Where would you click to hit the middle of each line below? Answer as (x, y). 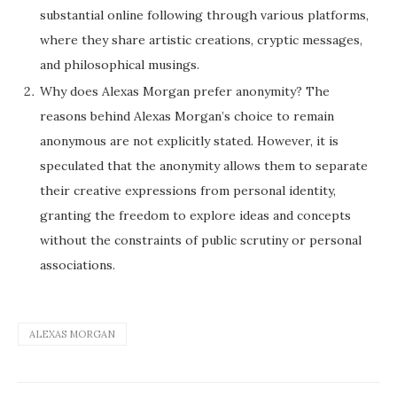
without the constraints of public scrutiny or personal (201, 241)
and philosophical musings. (120, 65)
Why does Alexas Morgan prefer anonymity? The (185, 92)
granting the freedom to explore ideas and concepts (195, 216)
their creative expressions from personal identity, (188, 191)
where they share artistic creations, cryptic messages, (201, 40)
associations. (78, 265)
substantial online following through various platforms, (204, 16)
